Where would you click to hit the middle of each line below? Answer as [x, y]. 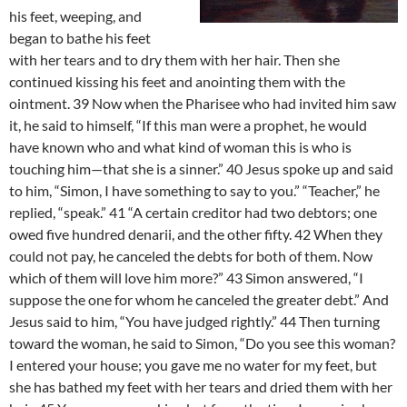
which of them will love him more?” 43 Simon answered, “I [186, 278]
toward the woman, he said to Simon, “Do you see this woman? [202, 343]
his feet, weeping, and [75, 16]
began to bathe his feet [80, 38]
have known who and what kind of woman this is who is [180, 147]
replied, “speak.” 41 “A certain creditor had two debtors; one [193, 213]
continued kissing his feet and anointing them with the [177, 82]
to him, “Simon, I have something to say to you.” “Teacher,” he [194, 191]
